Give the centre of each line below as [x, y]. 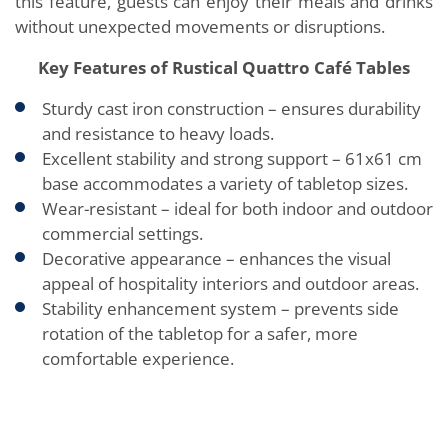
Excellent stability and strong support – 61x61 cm [232, 158]
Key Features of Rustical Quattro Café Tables [224, 67]
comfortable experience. [138, 358]
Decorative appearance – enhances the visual [216, 258]
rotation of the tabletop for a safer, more [200, 333]
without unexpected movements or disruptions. [200, 26]
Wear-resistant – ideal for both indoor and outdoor [237, 208]
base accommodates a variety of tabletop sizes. [225, 183]
